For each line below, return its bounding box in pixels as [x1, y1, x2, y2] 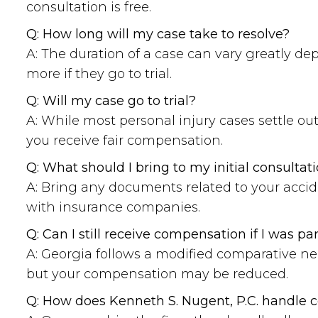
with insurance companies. [26, 199, 200, 215]
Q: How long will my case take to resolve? [26, 26, 290, 42]
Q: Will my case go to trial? [26, 93, 196, 109]
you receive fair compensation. [26, 133, 223, 148]
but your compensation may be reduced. [26, 266, 288, 282]
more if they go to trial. [26, 66, 172, 82]
